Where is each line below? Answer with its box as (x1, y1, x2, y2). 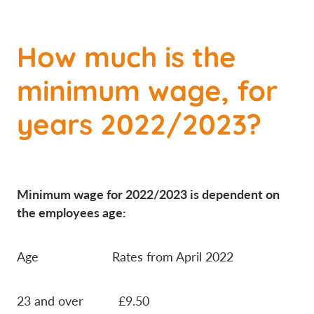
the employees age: (17, 203, 126, 221)
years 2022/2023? (17, 101, 261, 143)
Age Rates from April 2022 (17, 247, 233, 265)
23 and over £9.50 (17, 292, 149, 309)
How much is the (17, 34, 236, 76)
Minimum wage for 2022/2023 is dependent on (17, 184, 280, 203)
